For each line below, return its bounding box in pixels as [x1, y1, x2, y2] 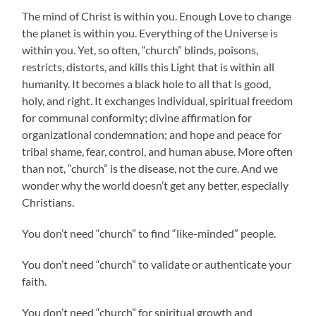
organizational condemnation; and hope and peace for [22, 127, 282, 141]
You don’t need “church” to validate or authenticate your [22, 257, 292, 271]
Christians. [22, 195, 75, 209]
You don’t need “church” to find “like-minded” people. [22, 226, 276, 240]
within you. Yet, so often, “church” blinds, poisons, [22, 42, 259, 56]
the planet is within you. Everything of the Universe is [22, 25, 279, 39]
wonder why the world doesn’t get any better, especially [22, 178, 289, 192]
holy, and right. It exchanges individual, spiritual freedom [22, 93, 293, 107]
